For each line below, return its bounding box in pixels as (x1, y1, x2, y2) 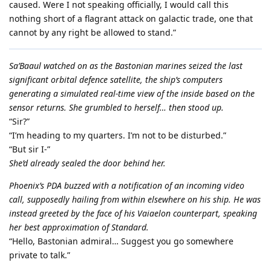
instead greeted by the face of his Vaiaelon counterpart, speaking (9, 207, 257, 219)
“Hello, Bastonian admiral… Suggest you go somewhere (9, 235, 233, 247)
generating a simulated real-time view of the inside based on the (9, 87, 255, 99)
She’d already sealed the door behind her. (9, 157, 166, 169)
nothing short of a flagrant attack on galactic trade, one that (9, 12, 253, 24)
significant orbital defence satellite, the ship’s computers (9, 73, 223, 85)
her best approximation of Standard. (9, 221, 149, 233)
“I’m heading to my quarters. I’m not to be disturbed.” (9, 129, 226, 141)
